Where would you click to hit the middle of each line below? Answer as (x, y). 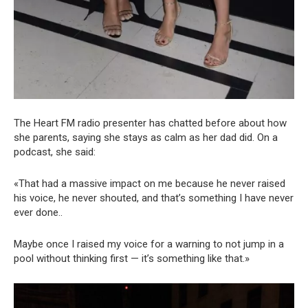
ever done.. (38, 213)
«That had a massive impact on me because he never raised (150, 184)
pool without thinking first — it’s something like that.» (132, 259)
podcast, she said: (55, 152)
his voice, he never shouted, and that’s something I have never (154, 198)
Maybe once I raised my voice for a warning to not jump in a (149, 244)
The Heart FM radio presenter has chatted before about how (150, 123)
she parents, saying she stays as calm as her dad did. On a (146, 138)
